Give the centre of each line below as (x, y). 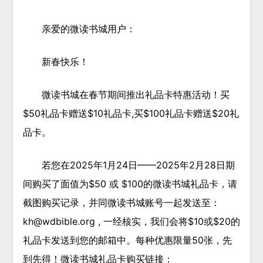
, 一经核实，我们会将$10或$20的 (167, 222)
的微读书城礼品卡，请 (190, 184)
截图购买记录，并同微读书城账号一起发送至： (121, 203)
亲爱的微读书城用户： (88, 29)
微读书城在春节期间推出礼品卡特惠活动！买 (135, 95)
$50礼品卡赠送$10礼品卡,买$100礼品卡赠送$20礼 (131, 114)
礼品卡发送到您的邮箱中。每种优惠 (98, 240)
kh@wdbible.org (59, 222)
